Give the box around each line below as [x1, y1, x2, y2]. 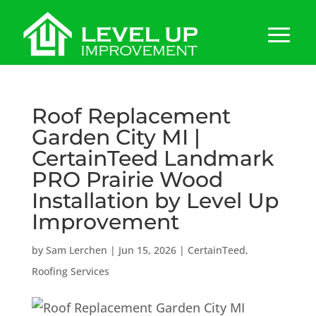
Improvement [31, 208, 179, 235]
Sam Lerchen [45, 243, 107, 257]
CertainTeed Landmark [31, 145, 274, 171]
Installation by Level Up [31, 187, 279, 214]
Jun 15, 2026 [118, 243, 176, 257]
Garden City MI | [31, 123, 200, 150]
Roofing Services [31, 264, 109, 278]
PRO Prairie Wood [31, 166, 223, 193]
